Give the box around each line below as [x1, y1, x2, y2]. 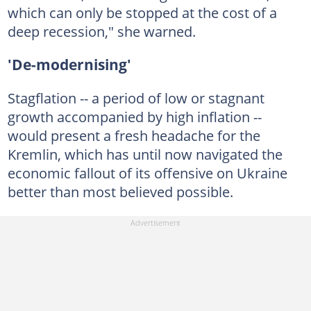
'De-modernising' [7, 54, 131, 74]
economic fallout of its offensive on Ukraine [7, 162, 287, 183]
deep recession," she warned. [7, 21, 196, 41]
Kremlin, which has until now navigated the [7, 144, 283, 164]
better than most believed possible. [7, 181, 233, 201]
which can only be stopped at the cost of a [7, 2, 277, 22]
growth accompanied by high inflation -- [7, 106, 262, 126]
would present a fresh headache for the [7, 125, 260, 145]
